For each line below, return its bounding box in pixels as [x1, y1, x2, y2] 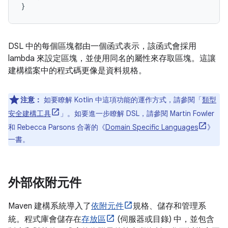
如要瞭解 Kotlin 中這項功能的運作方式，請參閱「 [42, 95, 202, 104]
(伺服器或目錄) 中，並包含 [115, 214, 214, 224]
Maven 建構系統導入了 [8, 201, 91, 211]
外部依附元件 [8, 175, 81, 190]
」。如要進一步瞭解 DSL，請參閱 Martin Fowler [60, 109, 214, 118]
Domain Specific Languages [105, 123, 198, 132]
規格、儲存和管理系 [133, 201, 206, 211]
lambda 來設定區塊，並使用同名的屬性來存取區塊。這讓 [8, 53, 216, 64]
